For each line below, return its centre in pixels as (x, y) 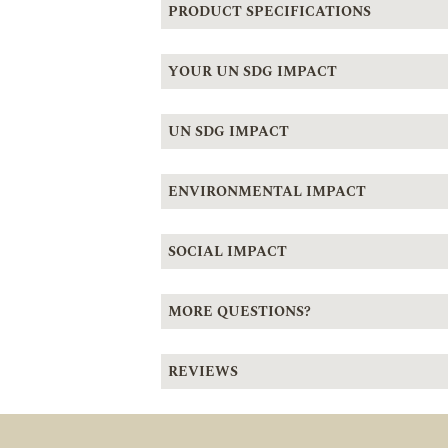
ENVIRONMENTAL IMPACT (266, 191)
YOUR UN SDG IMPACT (252, 71)
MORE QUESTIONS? (239, 311)
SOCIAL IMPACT (227, 251)
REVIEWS (202, 371)
